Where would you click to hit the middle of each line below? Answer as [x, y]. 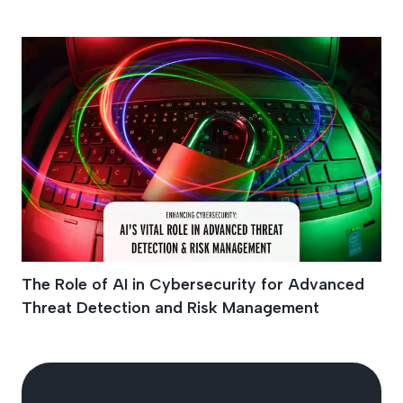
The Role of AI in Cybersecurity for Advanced [193, 284]
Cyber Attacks [158, 63]
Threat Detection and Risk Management [170, 307]
